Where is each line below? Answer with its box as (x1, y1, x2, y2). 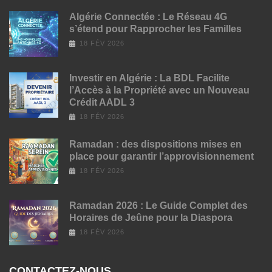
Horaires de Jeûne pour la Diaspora (69, 212, 233, 223)
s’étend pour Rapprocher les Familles (69, 24, 242, 35)
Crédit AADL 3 (69, 97, 135, 108)
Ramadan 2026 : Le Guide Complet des (69, 200, 248, 211)
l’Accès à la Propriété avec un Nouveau (69, 85, 250, 96)
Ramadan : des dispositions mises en (69, 139, 242, 150)
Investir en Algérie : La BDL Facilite (69, 73, 229, 84)
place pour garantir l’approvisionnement (69, 151, 254, 162)
